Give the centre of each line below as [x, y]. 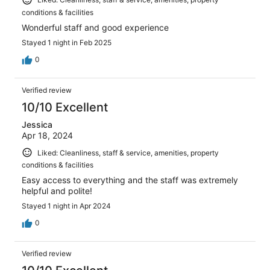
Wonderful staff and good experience [95, 27]
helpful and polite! [57, 191]
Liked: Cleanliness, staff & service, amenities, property [128, 152]
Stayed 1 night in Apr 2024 [66, 206]
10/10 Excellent [65, 107]
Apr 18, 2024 [47, 135]
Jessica [37, 124]
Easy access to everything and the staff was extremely [130, 180]
